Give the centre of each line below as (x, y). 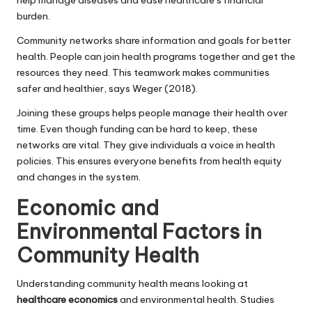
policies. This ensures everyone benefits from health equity (149, 161)
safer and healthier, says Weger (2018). (107, 88)
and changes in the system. (79, 177)
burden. (33, 16)
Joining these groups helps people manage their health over (152, 112)
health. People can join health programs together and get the (156, 56)
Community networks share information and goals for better (154, 40)
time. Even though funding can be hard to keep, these (137, 128)
